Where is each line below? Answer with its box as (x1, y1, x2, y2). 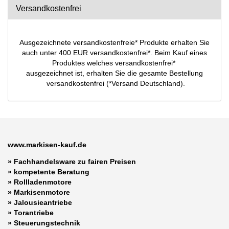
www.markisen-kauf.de (8, 141, 86, 149)
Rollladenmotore (14, 178, 72, 187)
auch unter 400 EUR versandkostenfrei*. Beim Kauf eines (22, 49, 207, 57)
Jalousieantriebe (14, 198, 72, 207)
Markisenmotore (14, 188, 70, 197)
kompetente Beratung (14, 168, 89, 176)
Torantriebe (14, 209, 54, 217)
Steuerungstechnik (14, 219, 80, 227)
